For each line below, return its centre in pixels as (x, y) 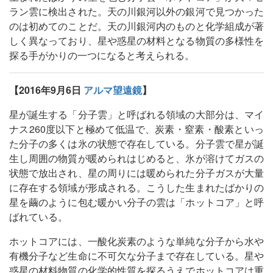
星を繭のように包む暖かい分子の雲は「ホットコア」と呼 (136, 202)
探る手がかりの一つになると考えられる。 (102, 55)
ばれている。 (38, 216)
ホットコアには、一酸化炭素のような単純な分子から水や (136, 241)
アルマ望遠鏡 (113, 90)
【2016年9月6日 (46, 90)
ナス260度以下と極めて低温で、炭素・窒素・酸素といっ (136, 129)
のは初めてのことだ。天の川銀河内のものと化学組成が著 (136, 26)
